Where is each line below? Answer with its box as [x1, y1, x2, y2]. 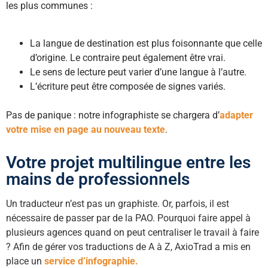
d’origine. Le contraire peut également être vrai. [30, 51, 226, 63]
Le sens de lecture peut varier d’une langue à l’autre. [30, 66, 246, 78]
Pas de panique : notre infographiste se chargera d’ [6, 109, 220, 121]
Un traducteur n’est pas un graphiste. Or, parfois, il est [6, 198, 229, 210]
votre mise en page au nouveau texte [6, 123, 165, 135]
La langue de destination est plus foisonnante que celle [30, 37, 262, 49]
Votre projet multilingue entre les [6, 153, 251, 173]
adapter [220, 109, 253, 121]
